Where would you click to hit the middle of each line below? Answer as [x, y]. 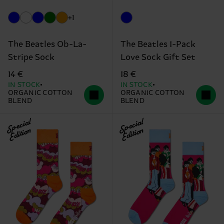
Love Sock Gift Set [158, 57]
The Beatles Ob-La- [47, 44]
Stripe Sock [31, 57]
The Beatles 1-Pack [158, 44]
